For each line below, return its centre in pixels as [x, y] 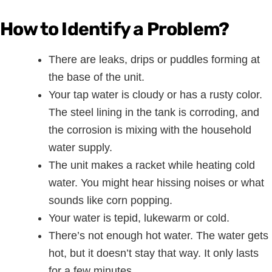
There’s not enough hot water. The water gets [158, 236]
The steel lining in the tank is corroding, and [154, 113]
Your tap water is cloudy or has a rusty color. [155, 95]
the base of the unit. [97, 77]
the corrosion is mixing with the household [150, 130]
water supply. [80, 148]
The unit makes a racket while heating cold [152, 165]
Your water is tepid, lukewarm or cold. [139, 218]
